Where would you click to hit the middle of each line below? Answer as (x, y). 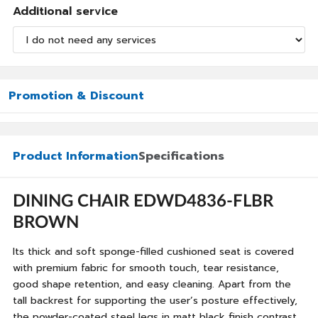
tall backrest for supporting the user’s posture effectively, (155, 301)
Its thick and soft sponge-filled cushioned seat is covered (153, 252)
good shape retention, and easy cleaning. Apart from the (152, 284)
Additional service (65, 11)
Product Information (76, 156)
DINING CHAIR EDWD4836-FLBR (143, 202)
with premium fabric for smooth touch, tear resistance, (146, 268)
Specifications (181, 156)
